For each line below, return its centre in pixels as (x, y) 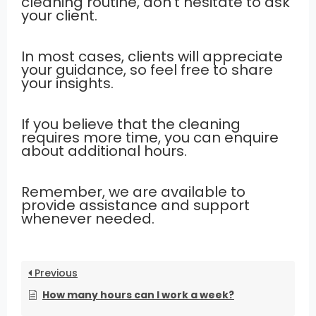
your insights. (67, 83)
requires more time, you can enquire (150, 137)
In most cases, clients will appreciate (152, 56)
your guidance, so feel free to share (147, 69)
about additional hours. (104, 151)
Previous (55, 273)
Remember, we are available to (133, 192)
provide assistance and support (135, 205)
